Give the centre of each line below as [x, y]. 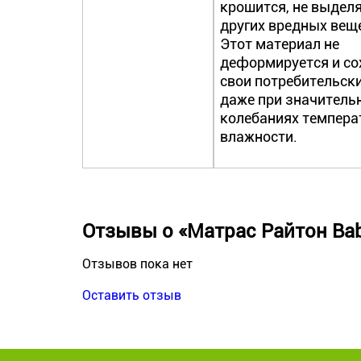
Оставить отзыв [132, 295]
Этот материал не [280, 44]
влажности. [259, 137]
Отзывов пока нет [137, 264]
